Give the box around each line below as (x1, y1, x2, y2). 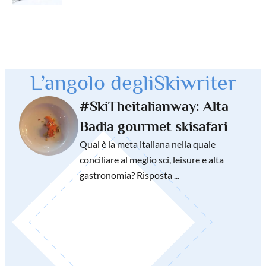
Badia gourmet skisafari (80, 118, 227, 134)
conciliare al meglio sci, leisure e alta (80, 153, 224, 165)
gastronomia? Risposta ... (80, 169, 179, 180)
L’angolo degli (30, 70, 154, 94)
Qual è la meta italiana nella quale (80, 138, 216, 150)
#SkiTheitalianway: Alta (80, 97, 229, 114)
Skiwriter (153, 70, 236, 94)
